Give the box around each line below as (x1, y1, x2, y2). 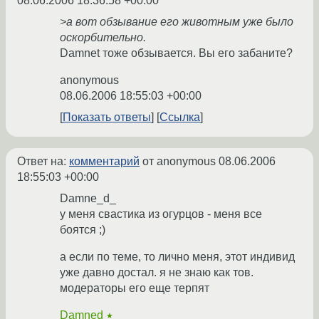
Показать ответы (63, 111, 151, 124)
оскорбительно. (60, 31, 146, 44)
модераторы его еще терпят (60, 282, 209, 295)
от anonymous (140, 155, 219, 168)
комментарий (69, 155, 140, 168)
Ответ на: (17, 155, 69, 168)
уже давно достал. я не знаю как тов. (60, 266, 253, 279)
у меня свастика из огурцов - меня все (60, 208, 262, 221)
